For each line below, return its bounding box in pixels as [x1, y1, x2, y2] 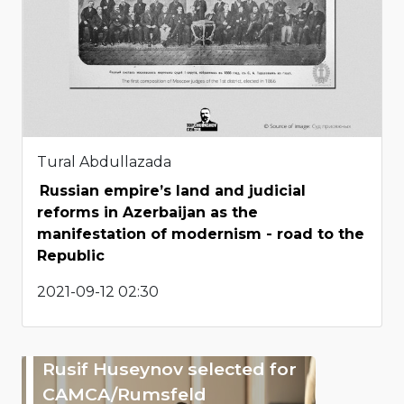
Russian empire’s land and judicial [40, 181, 306, 199]
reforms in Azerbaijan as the [37, 203, 258, 221]
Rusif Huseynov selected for [42, 357, 297, 380]
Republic [37, 246, 105, 264]
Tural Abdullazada [37, 152, 171, 170]
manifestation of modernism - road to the [37, 225, 364, 243]
